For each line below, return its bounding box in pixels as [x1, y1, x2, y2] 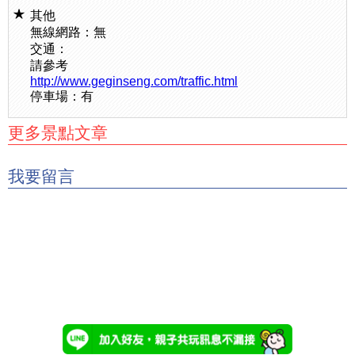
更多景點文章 [8, 124, 108, 142]
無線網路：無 [30, 25, 106, 39]
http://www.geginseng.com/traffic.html [30, 74, 238, 88]
